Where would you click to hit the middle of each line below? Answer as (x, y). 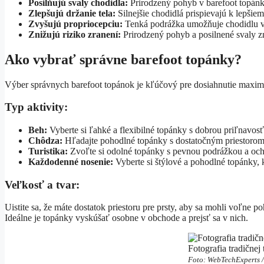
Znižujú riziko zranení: (75, 34)
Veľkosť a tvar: (42, 184)
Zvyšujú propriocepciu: (75, 24)
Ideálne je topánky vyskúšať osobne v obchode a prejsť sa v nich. (126, 218)
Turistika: (48, 151)
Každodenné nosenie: (71, 161)
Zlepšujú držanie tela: (72, 13)
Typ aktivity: (36, 107)
